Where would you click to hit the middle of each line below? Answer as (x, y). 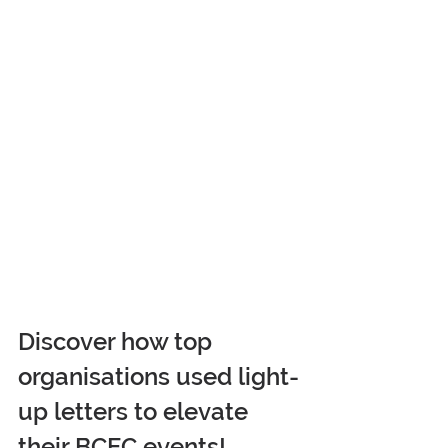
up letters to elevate (136, 411)
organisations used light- (158, 376)
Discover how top (118, 341)
